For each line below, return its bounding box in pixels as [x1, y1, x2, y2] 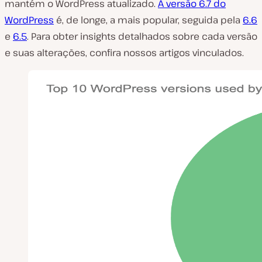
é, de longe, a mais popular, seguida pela [54, 13, 243, 26]
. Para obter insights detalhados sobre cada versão [27, 29, 257, 43]
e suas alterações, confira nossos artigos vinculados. [5, 46, 244, 59]
